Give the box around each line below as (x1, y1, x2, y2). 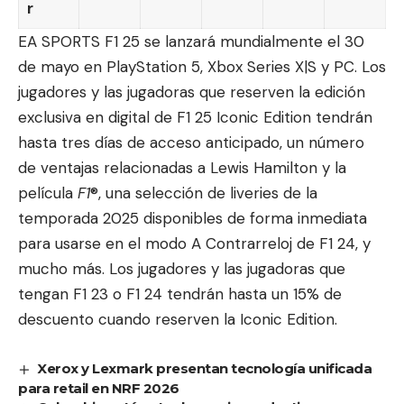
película (18, 183, 78, 204)
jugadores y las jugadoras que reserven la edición (18, 82, 365, 103)
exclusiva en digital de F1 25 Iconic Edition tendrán (18, 107, 372, 128)
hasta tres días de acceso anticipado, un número (18, 133, 364, 153)
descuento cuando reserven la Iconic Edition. (18, 309, 337, 330)
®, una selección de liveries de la (90, 183, 317, 204)
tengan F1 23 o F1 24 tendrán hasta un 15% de (18, 284, 342, 305)
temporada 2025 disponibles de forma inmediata (18, 208, 367, 229)
